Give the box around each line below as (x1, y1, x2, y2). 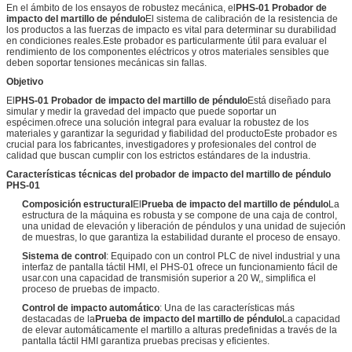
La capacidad (282, 313, 340, 324)
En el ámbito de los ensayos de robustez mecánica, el (6, 2, 236, 13)
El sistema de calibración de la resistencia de (145, 13, 338, 24)
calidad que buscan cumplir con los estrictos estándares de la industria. (6, 149, 310, 161)
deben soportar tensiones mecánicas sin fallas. (6, 57, 207, 68)
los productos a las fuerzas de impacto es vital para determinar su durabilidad (6, 24, 336, 35)
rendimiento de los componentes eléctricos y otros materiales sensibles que (6, 46, 329, 57)
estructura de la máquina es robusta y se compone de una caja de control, (22, 209, 337, 221)
